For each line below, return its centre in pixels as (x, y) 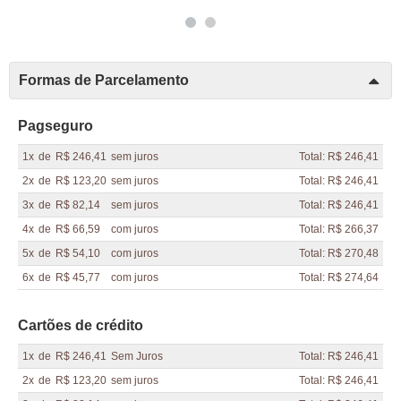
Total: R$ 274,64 (339, 277)
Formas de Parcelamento (104, 80)
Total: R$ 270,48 (339, 253)
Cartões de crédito (81, 325)
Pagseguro (55, 126)
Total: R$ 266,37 (339, 229)
